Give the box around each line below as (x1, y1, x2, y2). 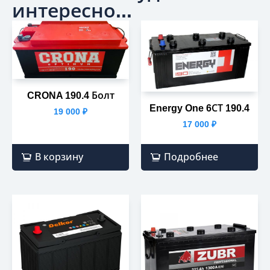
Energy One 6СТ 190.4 (149, 102, 250, 113)
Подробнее (164, 152, 218, 163)
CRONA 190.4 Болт (27, 90, 115, 101)
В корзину (35, 152, 83, 163)
